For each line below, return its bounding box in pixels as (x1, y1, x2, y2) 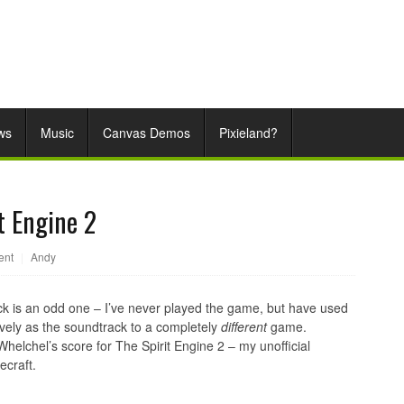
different (221, 317, 267, 335)
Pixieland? (219, 124, 278, 142)
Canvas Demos (103, 124, 190, 142)
